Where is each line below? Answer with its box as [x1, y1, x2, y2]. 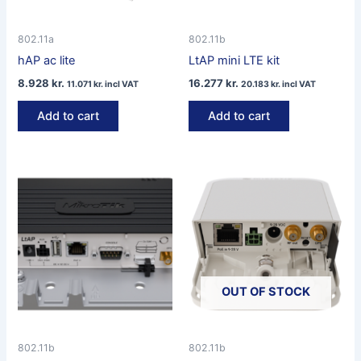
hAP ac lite [18, 53, 76, 68]
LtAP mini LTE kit [189, 53, 280, 68]
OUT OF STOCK [221, 284, 310, 299]
